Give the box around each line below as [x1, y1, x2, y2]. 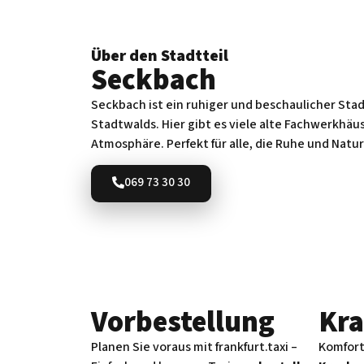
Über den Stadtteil [91, 44, 228, 67]
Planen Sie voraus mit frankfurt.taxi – [91, 338, 297, 357]
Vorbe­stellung [91, 301, 275, 344]
